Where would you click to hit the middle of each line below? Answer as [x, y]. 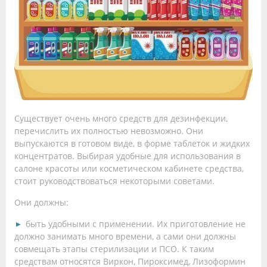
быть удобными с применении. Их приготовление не [136, 223]
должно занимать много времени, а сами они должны [125, 236]
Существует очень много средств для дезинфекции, [121, 118]
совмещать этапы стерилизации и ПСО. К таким [114, 249]
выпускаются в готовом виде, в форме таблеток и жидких [132, 143]
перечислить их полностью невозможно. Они [109, 131]
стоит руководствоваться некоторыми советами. [114, 181]
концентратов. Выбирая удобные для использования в [128, 156]
